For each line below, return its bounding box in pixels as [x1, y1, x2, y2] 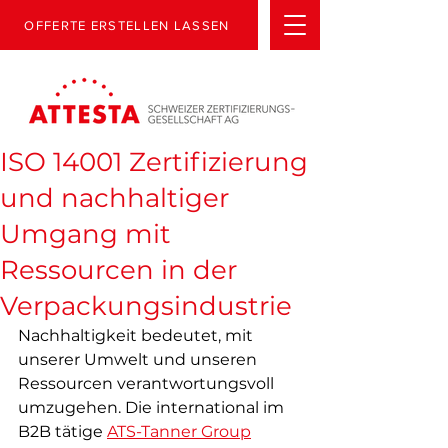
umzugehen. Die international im [18, 398, 288, 417]
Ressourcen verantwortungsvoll [18, 374, 278, 393]
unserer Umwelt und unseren [18, 350, 261, 369]
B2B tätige [18, 422, 107, 441]
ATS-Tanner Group [107, 422, 251, 441]
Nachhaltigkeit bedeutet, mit [18, 326, 257, 345]
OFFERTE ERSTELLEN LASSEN [24, 17, 230, 33]
